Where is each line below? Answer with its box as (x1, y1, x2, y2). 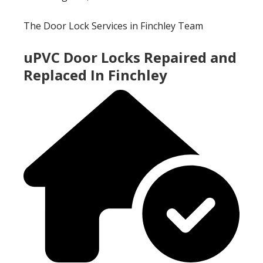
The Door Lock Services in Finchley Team (23, 19, 203, 32)
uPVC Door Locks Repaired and (23, 47, 237, 67)
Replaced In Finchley (23, 65, 167, 85)
